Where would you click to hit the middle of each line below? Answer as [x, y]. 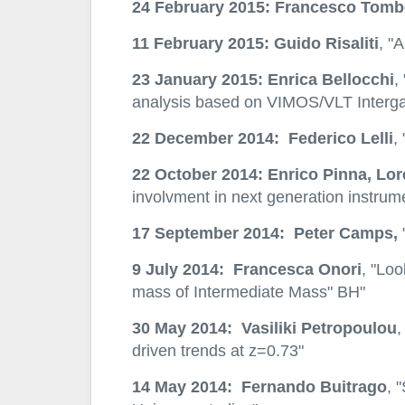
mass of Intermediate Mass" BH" [248, 292]
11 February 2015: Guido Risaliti [255, 43]
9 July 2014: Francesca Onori [246, 269]
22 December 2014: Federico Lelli [262, 138]
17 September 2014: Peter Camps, [264, 233]
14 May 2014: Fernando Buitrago [259, 387]
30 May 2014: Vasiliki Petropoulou [264, 328]
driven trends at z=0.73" [217, 351]
